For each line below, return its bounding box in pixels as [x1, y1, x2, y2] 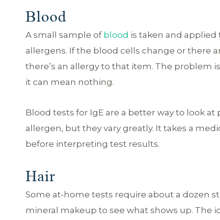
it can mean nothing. [26, 77, 114, 87]
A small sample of [26, 30, 104, 40]
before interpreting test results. [26, 139, 160, 149]
